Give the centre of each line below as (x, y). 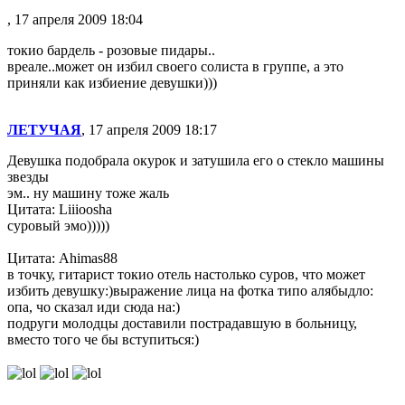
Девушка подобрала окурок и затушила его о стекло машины (196, 160)
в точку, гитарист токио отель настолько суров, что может (186, 274)
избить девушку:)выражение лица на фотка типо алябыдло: (190, 291)
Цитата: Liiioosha (60, 209)
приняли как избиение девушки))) (112, 83)
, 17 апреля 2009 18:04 (75, 19)
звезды (28, 177)
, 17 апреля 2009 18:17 (149, 130)
